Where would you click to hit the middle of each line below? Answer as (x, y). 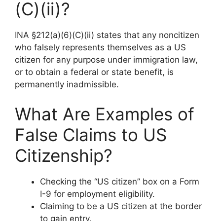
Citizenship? (64, 155)
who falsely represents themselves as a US (100, 47)
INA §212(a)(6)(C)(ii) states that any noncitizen (107, 35)
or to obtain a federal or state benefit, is (94, 72)
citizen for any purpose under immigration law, (106, 60)
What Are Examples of (105, 114)
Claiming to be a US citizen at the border (121, 206)
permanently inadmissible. (67, 84)
